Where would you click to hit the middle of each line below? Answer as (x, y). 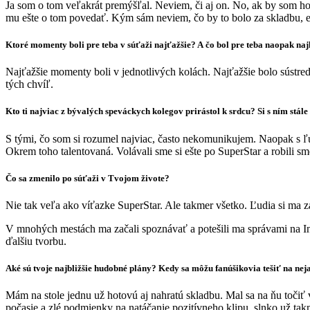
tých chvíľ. (29, 84)
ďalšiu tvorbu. (36, 241)
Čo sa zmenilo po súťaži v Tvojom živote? (89, 178)
